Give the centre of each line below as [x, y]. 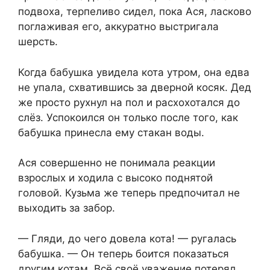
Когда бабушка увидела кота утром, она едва [134, 72]
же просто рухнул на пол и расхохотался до [129, 102]
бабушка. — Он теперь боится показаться [124, 253]
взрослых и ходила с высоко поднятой [115, 178]
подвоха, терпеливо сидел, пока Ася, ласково [135, 12]
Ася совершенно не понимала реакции [117, 163]
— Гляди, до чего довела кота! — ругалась [127, 238]
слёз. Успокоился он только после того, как [128, 117]
